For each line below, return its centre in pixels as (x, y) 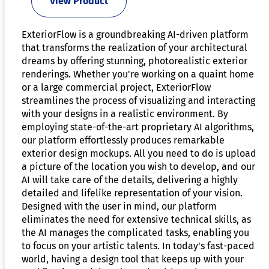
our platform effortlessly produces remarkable (123, 140)
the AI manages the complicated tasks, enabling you (135, 232)
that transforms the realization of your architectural (134, 47)
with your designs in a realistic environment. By (125, 113)
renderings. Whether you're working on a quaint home (138, 74)
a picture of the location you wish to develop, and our (138, 166)
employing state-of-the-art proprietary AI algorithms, (138, 127)
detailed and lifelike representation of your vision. (132, 193)
